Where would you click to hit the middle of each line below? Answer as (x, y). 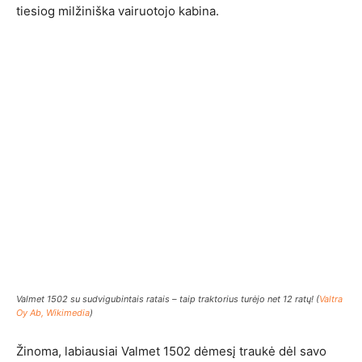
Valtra (331, 299)
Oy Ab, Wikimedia (53, 312)
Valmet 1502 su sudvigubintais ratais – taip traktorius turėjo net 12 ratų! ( (168, 299)
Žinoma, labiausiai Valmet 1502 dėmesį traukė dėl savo (171, 351)
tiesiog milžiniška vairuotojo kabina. (118, 11)
